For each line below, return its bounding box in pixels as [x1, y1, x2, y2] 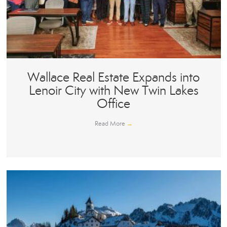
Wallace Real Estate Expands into [27, 69, 200, 86]
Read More [94, 120, 127, 128]
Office [97, 96, 130, 112]
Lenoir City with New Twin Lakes [28, 83, 199, 99]
